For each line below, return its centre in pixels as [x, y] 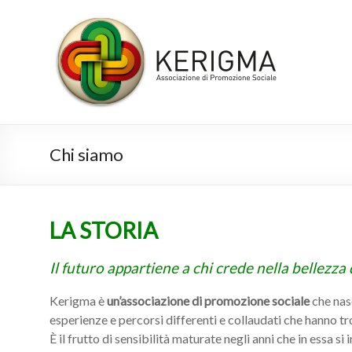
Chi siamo [86, 154]
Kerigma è [78, 301]
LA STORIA [104, 230]
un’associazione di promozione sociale [208, 301]
